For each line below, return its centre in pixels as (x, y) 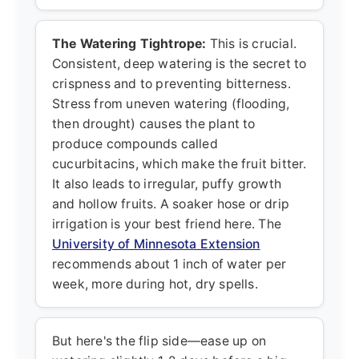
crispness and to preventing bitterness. (171, 83)
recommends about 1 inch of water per (169, 264)
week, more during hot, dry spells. (155, 284)
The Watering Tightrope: (129, 43)
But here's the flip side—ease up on (159, 341)
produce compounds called (135, 143)
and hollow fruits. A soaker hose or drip (171, 204)
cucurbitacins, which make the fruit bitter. (179, 163)
